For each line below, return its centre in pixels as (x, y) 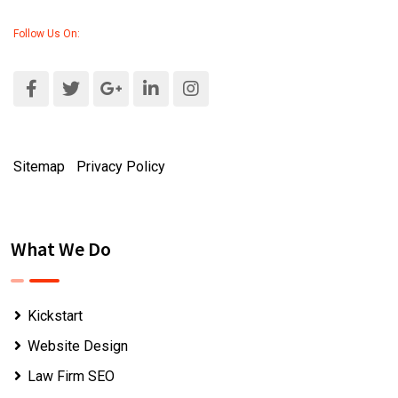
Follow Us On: (47, 34)
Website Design (77, 346)
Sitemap (39, 167)
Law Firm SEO (71, 377)
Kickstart (55, 316)
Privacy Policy (121, 167)
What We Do (61, 249)
